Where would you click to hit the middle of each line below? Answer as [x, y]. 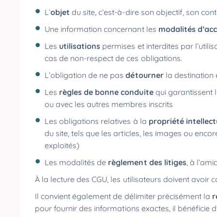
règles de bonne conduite [106, 92]
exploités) [63, 145]
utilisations [81, 46]
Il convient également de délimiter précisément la [124, 196]
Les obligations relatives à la [97, 121]
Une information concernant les [101, 29]
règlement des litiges [147, 162]
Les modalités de [77, 162]
